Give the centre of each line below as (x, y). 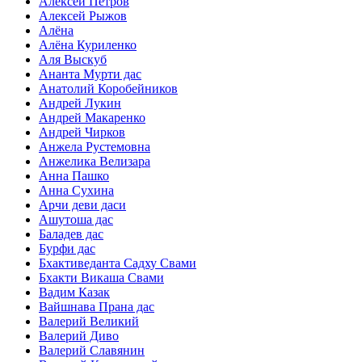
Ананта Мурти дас (90, 74)
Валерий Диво (79, 336)
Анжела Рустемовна (95, 147)
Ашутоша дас (76, 220)
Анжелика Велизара (95, 162)
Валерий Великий (89, 322)
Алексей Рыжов (83, 16)
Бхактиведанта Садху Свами (118, 263)
